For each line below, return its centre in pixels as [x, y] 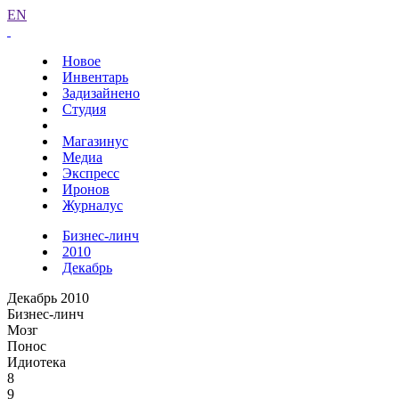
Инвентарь [95, 77]
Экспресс [91, 173]
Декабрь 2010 [48, 298]
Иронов [86, 189]
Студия [84, 109]
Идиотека [37, 362]
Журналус [93, 205]
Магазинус [95, 141]
